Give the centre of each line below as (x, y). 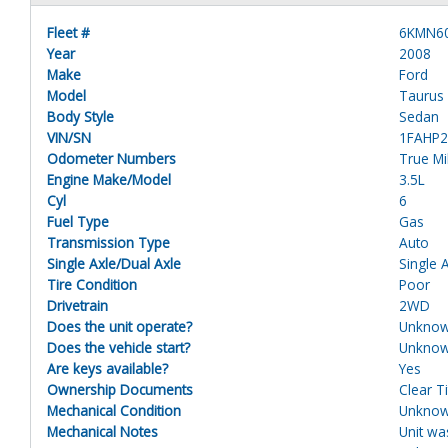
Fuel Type (78, 221)
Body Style (80, 116)
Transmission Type (108, 242)
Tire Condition (92, 284)
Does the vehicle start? (118, 347)
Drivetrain (77, 305)
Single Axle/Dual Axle (114, 263)
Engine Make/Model (109, 179)
